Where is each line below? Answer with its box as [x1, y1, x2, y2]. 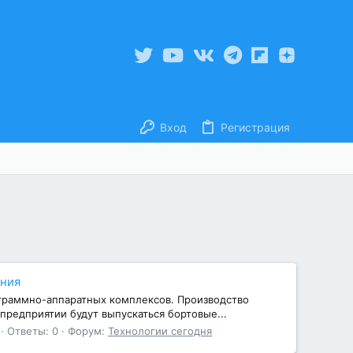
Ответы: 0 [7, 325, 58, 338]
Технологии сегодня [108, 325, 212, 338]
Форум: [68, 325, 108, 338]
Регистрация [221, 120, 290, 134]
